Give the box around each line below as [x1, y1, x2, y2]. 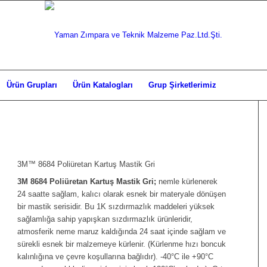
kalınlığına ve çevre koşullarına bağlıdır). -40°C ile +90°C [17, 252, 214, 262]
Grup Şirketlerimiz [148, 80, 217, 89]
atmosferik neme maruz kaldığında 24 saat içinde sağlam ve [17, 227, 226, 237]
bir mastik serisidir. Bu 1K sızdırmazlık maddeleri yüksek [17, 202, 215, 212]
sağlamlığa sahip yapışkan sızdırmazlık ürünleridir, [17, 215, 193, 224]
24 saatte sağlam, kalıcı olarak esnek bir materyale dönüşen [17, 190, 226, 199]
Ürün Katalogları [73, 80, 133, 89]
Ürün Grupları [7, 80, 58, 89]
